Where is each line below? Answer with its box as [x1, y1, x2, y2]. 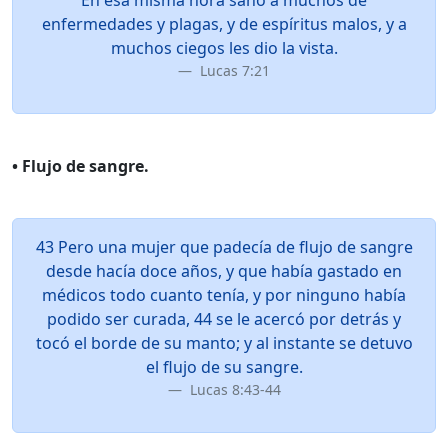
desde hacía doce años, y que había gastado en [46, 260, 402, 282]
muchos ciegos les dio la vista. [110, 37, 338, 59]
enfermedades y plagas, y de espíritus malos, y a [41, 13, 407, 35]
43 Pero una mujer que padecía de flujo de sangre [35, 236, 413, 258]
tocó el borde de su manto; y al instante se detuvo [35, 332, 413, 354]
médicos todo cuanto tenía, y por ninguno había [42, 284, 406, 306]
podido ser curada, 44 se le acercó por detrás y [47, 308, 401, 330]
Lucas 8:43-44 [185, 380, 281, 399]
